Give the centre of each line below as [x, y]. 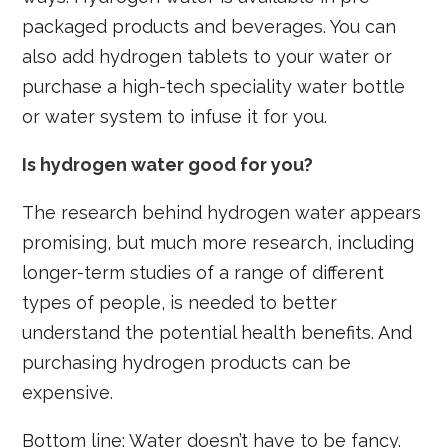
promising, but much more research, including [218, 242]
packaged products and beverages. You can [209, 26]
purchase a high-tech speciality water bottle [214, 86]
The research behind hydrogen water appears [222, 212]
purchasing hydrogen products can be [187, 362]
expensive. [68, 392]
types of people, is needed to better [180, 302]
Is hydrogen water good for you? [168, 164]
